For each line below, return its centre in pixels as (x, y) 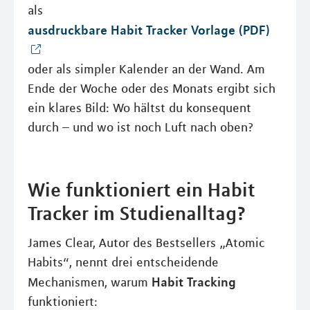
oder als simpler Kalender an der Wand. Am (146, 69)
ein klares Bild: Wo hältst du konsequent (139, 108)
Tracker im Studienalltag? (137, 213)
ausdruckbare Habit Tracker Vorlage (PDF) (149, 30)
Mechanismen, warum (90, 282)
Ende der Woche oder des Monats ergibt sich (152, 89)
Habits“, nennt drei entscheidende (123, 262)
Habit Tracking (194, 282)
